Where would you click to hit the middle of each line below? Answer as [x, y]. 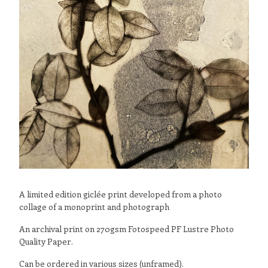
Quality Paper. [46, 241]
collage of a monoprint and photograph [94, 206]
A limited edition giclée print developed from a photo [121, 194]
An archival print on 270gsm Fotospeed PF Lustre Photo [127, 229]
